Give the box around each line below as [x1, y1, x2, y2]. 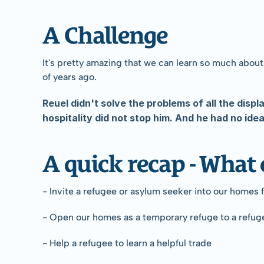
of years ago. [42, 71, 97, 82]
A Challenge [42, 15, 168, 48]
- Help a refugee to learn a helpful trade [42, 237, 212, 249]
